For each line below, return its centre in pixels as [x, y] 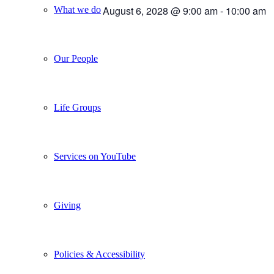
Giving [67, 205]
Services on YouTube [95, 156]
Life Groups [77, 107]
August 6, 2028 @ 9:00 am [160, 11]
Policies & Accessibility [99, 254]
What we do [77, 9]
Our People [76, 58]
